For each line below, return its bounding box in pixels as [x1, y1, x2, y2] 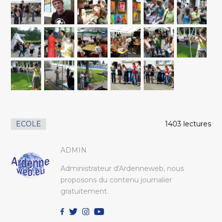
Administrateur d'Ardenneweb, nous [60, 164, 184, 173]
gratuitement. [60, 186, 109, 196]
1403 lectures [165, 119, 211, 128]
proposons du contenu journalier [60, 175, 172, 184]
